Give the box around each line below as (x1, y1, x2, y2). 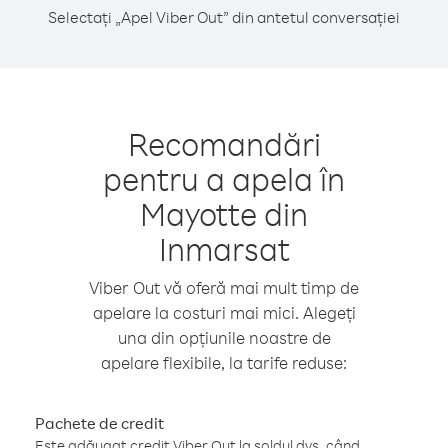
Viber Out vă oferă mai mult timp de (89, 277, 359, 298)
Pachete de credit (35, 413, 164, 433)
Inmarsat (158, 228, 290, 269)
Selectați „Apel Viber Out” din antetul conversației (48, 7, 400, 27)
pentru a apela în (103, 158, 345, 199)
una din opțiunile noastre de (117, 327, 331, 348)
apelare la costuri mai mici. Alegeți (92, 302, 356, 323)
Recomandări (127, 123, 321, 164)
